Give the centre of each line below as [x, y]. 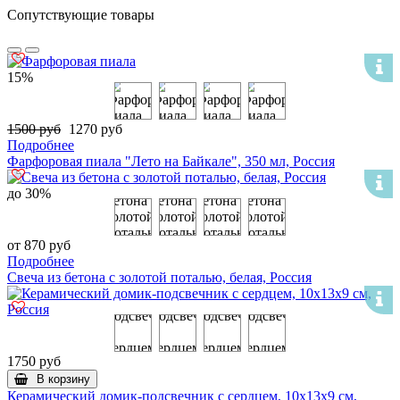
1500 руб [34, 129]
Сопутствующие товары [81, 14]
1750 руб [34, 361]
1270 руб [94, 129]
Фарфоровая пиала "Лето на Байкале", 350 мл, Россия [171, 161]
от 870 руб [39, 245]
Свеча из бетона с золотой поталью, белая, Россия [159, 277]
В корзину [63, 379]
